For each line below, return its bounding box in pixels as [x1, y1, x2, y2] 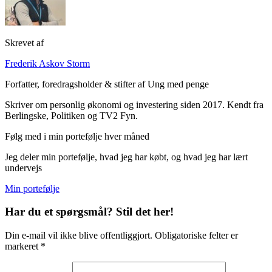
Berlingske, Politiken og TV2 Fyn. [5, 110, 138, 121]
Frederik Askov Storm [5, 58, 90, 69]
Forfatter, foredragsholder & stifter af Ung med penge [5, 78, 209, 89]
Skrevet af [5, 37, 44, 48]
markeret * [5, 241, 46, 252]
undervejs [5, 162, 42, 173]
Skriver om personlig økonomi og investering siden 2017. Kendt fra [5, 99, 263, 110]
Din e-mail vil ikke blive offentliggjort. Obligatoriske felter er [5, 230, 238, 241]
